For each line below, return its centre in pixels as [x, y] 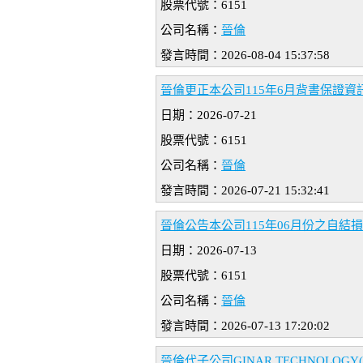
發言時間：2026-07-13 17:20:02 [245, 326]
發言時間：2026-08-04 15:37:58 [245, 56]
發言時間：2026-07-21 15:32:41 [245, 191]
